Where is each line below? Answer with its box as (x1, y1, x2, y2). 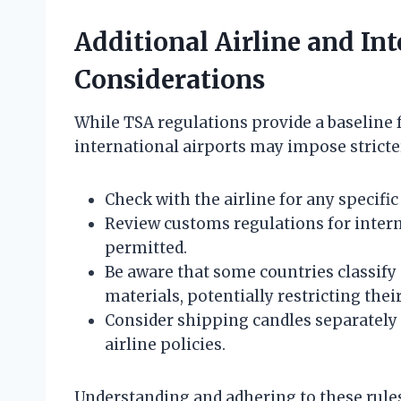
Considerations (74, 64, 265, 97)
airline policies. (105, 335, 226, 355)
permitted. (105, 238, 187, 259)
